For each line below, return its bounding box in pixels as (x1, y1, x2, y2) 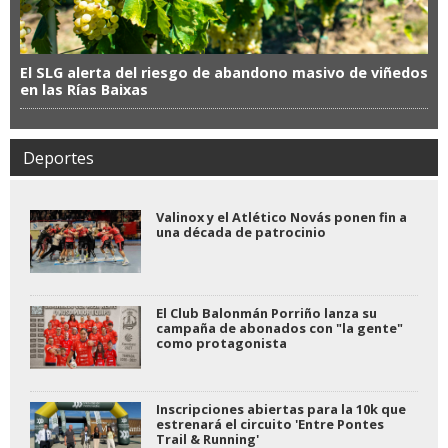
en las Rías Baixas (20, 80, 148, 100)
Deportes (23, 147, 94, 170)
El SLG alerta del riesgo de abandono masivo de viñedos (20, 63, 428, 83)
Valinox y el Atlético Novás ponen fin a (155, 208, 407, 227)
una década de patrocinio (155, 223, 326, 242)
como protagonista (155, 334, 287, 353)
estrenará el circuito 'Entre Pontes (155, 415, 384, 434)
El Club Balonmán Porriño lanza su (155, 304, 377, 323)
